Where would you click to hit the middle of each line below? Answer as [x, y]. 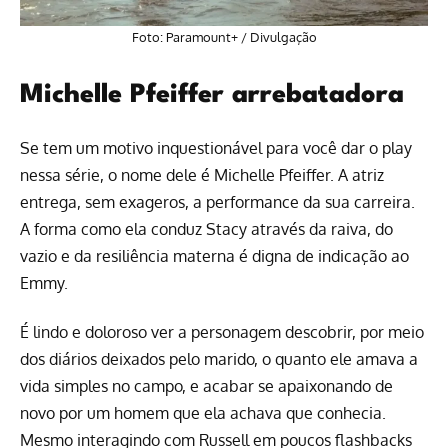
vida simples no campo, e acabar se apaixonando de [206, 386]
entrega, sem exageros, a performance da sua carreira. [217, 201]
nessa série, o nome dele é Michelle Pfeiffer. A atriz [202, 174]
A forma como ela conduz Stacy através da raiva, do [206, 228]
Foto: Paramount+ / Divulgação [224, 36]
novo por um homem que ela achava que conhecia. [203, 413]
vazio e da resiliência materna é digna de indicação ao [214, 255]
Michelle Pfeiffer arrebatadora [212, 94]
